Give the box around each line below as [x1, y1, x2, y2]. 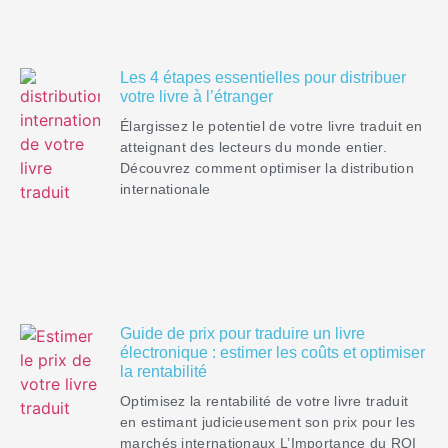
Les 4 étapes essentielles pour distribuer [120, 68, 406, 86]
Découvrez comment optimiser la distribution [120, 159, 414, 176]
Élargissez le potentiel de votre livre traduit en [120, 117, 423, 134]
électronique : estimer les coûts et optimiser [120, 343, 425, 361]
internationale [120, 180, 211, 197]
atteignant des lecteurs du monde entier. [120, 138, 388, 155]
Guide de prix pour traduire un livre [120, 324, 365, 342]
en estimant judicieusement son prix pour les [120, 413, 416, 430]
